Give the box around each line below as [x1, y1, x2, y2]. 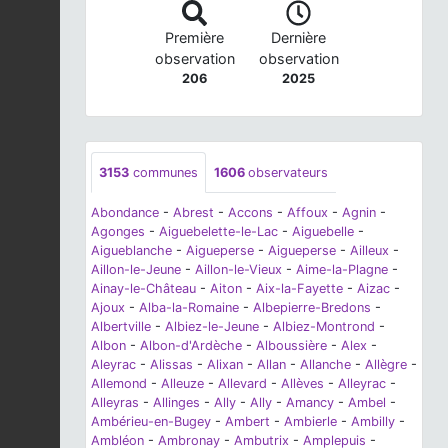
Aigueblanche [91, 243, 172, 259]
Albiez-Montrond [273, 319, 375, 335]
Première [165, 29, 224, 47]
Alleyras [91, 395, 139, 411]
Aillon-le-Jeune [91, 262, 181, 278]
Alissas [150, 357, 193, 373]
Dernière [271, 29, 326, 47]
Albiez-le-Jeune [165, 319, 259, 335]
